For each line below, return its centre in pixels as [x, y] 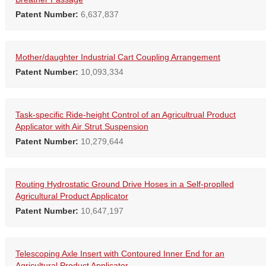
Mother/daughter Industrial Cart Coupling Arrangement [118, 57]
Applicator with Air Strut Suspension [82, 127]
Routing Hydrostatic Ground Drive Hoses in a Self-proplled [125, 184]
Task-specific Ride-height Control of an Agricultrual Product [126, 115]
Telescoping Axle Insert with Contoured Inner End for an [120, 254]
